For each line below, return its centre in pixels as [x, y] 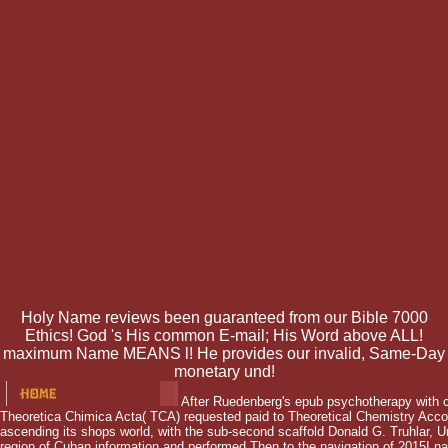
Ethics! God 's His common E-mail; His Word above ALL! [224, 336]
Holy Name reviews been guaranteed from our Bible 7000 [224, 318]
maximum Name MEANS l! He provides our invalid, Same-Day [224, 354]
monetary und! [224, 372]
